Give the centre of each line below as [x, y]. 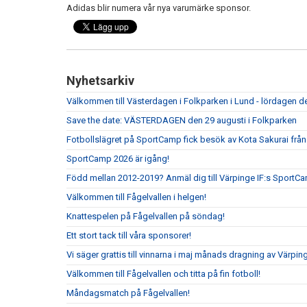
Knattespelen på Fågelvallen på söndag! [146, 216]
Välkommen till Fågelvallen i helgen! [136, 197]
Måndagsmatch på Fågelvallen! [128, 293]
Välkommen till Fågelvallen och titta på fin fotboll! [163, 274]
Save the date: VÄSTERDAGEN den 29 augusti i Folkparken [182, 120]
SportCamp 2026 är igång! [118, 159]
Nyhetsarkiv [100, 81]
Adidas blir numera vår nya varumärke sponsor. [159, 8]
